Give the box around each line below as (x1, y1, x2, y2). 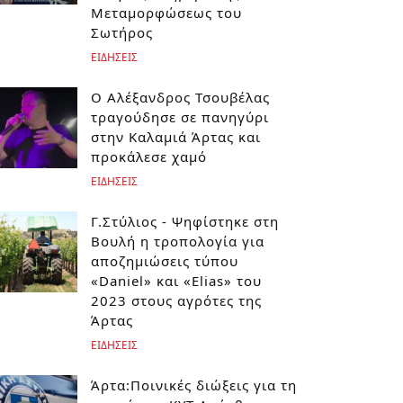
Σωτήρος (91, 23, 153, 41)
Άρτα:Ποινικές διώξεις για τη (91, 376, 297, 394)
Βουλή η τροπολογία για (91, 232, 264, 250)
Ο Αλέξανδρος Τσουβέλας (91, 88, 270, 106)
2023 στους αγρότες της (91, 291, 262, 309)
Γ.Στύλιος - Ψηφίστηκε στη (91, 212, 279, 230)
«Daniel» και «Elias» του (91, 272, 262, 290)
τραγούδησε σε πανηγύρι (91, 108, 269, 126)
